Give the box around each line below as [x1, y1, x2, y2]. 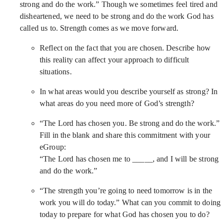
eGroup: [40, 143, 66, 151]
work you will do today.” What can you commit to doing [40, 198, 221, 207]
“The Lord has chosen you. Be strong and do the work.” [40, 119, 220, 127]
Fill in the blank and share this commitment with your [40, 131, 210, 139]
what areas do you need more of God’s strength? [40, 99, 194, 108]
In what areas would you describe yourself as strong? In [40, 87, 218, 96]
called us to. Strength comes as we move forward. [20, 24, 179, 32]
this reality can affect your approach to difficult [40, 55, 189, 64]
